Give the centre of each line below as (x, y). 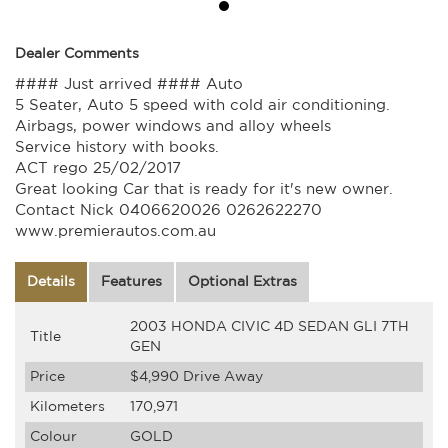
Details (51, 281)
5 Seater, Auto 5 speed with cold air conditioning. (202, 105)
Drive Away (223, 376)
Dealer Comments (77, 53)
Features (131, 281)
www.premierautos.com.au (115, 231)
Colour (53, 436)
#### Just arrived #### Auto (129, 84)
